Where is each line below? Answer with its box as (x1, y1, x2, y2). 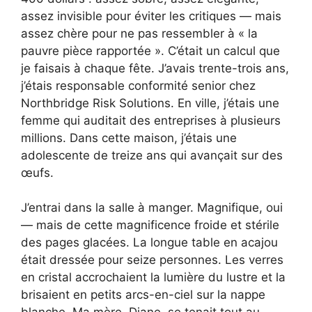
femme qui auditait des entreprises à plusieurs (21, 113, 281, 127)
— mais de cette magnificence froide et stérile (21, 218, 279, 233)
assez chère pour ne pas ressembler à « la (21, 26, 258, 40)
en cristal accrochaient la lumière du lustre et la (21, 270, 286, 285)
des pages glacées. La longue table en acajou (21, 235, 278, 250)
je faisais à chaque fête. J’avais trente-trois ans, (21, 61, 289, 75)
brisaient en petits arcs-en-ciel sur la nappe (21, 288, 265, 302)
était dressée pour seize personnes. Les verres (21, 253, 283, 267)
